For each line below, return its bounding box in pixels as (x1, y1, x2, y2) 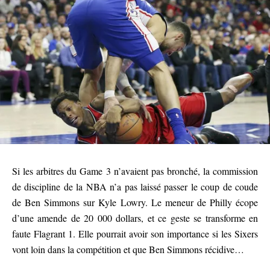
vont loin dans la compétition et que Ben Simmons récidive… (12, 242, 244, 256)
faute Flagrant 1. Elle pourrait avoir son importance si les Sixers (12, 227, 258, 240)
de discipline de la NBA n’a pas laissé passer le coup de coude (12, 180, 258, 193)
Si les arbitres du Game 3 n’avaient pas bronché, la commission (12, 164, 258, 177)
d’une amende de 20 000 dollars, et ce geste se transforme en (12, 211, 258, 224)
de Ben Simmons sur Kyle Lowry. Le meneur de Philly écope (12, 195, 258, 209)
